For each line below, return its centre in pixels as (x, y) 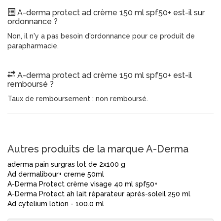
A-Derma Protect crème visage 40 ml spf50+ (82, 184)
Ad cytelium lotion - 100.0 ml (56, 204)
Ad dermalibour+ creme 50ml (56, 174)
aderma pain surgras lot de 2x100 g (66, 164)
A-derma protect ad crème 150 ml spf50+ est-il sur (110, 13)
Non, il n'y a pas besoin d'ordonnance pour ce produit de (101, 36)
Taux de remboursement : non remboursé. (78, 99)
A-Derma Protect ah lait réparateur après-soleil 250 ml (99, 194)
